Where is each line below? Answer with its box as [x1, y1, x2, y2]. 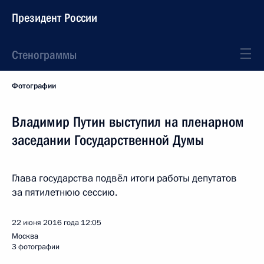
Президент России [12, 11, 97, 25]
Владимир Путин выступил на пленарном [12, 114, 244, 130]
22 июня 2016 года [12, 217, 79, 228]
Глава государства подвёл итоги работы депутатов [12, 171, 237, 185]
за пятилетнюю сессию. [12, 186, 117, 199]
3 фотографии [12, 242, 60, 252]
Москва [12, 231, 38, 242]
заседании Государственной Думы [12, 132, 204, 148]
